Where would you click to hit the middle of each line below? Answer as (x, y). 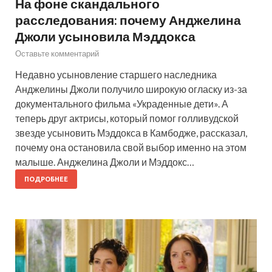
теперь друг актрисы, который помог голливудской (127, 118)
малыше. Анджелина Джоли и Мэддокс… (105, 162)
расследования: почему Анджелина (128, 20)
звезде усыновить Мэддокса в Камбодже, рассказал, (131, 133)
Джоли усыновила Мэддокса (105, 36)
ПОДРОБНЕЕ (46, 179)
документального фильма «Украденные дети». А (122, 104)
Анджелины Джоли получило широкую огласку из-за (131, 89)
